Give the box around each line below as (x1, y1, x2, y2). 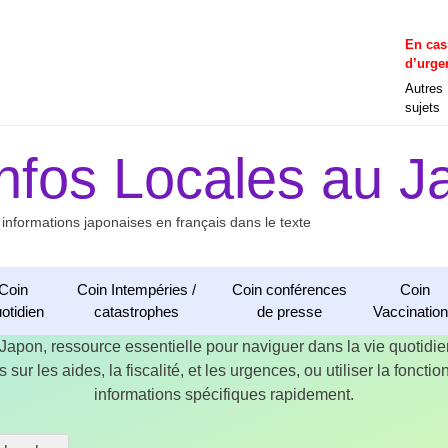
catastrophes (93, 303, 179, 320)
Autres (405, 81, 444, 96)
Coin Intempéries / (76, 281, 196, 298)
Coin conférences (232, 281, 348, 298)
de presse (257, 303, 323, 320)
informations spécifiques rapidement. (93, 386, 354, 403)
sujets (405, 100, 441, 115)
